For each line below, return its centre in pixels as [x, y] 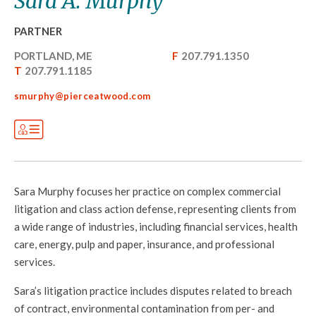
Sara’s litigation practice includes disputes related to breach [153, 291]
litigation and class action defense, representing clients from [155, 209]
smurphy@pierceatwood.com [83, 96]
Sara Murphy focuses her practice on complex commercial [147, 191]
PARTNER [38, 31]
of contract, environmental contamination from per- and [144, 308]
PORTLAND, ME [53, 56]
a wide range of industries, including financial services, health [156, 226]
